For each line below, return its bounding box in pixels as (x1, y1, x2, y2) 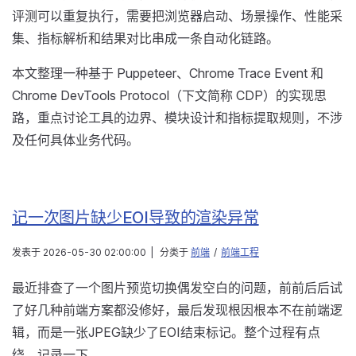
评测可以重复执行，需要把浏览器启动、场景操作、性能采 (12, 8, 342, 25)
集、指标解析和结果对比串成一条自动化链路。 (12, 30, 279, 47)
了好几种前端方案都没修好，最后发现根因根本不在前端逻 (12, 302, 342, 319)
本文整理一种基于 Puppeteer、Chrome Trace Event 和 (12, 65, 323, 82)
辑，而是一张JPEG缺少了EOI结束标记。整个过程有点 (12, 324, 320, 341)
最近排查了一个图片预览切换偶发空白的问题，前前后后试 (12, 280, 342, 296)
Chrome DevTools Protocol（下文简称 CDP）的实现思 (12, 87, 327, 104)
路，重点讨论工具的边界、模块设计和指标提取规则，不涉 (12, 110, 342, 126)
